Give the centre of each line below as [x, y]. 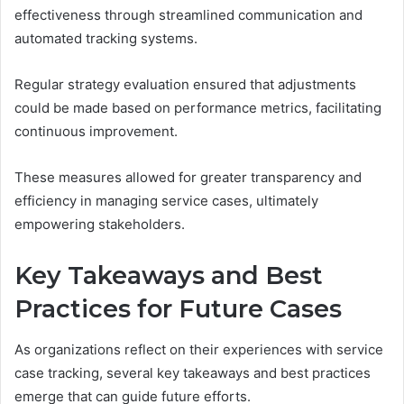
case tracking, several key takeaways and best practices [193, 372]
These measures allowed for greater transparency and [188, 178]
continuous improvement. [96, 132]
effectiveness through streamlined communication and [188, 15]
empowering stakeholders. [100, 225]
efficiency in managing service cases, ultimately [166, 201]
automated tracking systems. [106, 39]
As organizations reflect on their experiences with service [199, 349]
